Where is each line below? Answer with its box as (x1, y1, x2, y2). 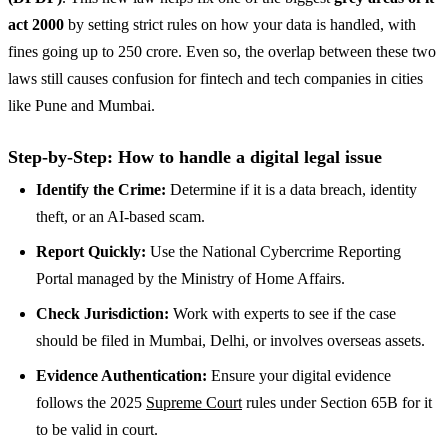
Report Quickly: (36, 242, 146, 260)
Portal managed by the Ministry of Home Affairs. (36, 269, 345, 287)
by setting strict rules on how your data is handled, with (64, 15, 416, 33)
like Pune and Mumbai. (8, 96, 155, 114)
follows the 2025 (36, 393, 146, 411)
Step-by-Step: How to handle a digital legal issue (8, 146, 382, 167)
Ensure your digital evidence (207, 366, 391, 384)
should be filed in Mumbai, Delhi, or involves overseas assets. (36, 331, 425, 349)
